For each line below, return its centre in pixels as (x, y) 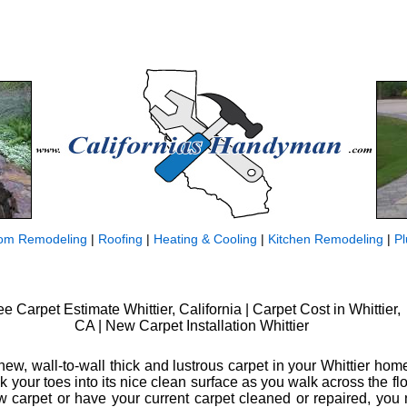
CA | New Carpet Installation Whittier (192, 325)
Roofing (120, 239)
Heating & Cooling (205, 239)
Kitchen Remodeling (326, 239)
